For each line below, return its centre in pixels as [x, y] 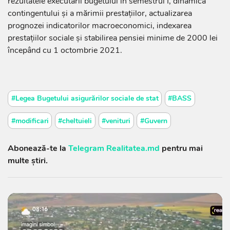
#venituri [116, 121]
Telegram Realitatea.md [114, 148]
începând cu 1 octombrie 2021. [65, 51]
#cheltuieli [75, 121]
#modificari [30, 121]
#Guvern [154, 121]
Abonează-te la [38, 148]
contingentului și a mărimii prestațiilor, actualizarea [100, 14]
